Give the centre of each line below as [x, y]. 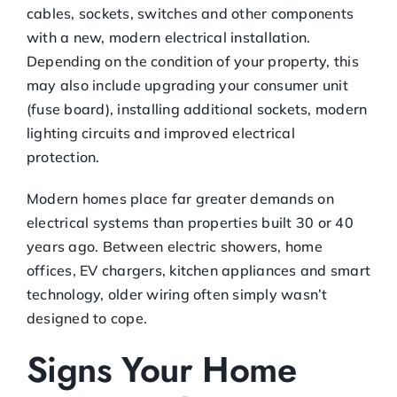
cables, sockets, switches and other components [191, 13]
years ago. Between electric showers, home [175, 246]
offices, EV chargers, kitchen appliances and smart [198, 270]
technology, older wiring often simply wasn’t [177, 294]
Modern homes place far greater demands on [180, 198]
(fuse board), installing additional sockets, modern [197, 109]
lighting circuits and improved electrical [161, 132]
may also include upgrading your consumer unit [187, 85]
